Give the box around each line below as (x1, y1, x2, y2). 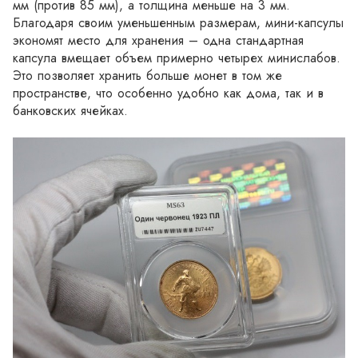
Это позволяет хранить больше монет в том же (13, 66, 282, 85)
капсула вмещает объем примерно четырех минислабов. (13, 49, 340, 67)
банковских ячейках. (13, 101, 128, 120)
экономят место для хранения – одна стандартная (13, 31, 304, 50)
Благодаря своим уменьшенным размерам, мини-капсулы (13, 14, 344, 32)
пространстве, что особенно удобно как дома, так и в (13, 84, 324, 102)
